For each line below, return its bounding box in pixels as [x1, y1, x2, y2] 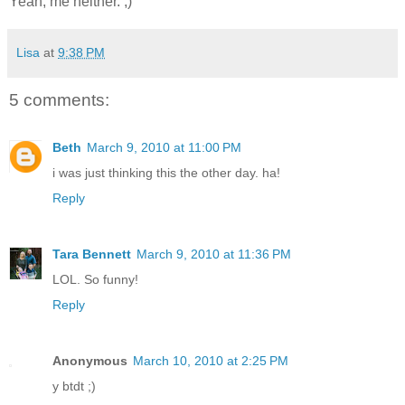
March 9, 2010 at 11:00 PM [87, 139, 241, 155]
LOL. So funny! [52, 271, 138, 287]
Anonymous [52, 353, 127, 368]
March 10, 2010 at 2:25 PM [133, 353, 288, 368]
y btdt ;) [52, 378, 96, 393]
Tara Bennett [52, 246, 131, 261]
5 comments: [9, 90, 109, 110]
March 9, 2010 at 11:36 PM [137, 246, 291, 261]
